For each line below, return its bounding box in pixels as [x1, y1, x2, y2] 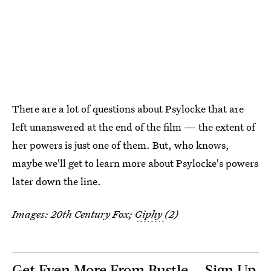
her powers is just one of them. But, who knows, [12, 137, 229, 152]
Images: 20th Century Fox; [12, 206, 135, 221]
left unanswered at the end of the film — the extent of [12, 119, 255, 134]
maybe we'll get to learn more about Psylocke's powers [12, 155, 258, 170]
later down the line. [12, 174, 101, 188]
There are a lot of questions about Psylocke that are [12, 101, 244, 116]
